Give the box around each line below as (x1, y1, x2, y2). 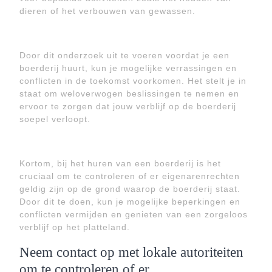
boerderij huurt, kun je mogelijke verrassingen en (19, 63, 237, 73)
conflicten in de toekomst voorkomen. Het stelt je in (19, 76, 246, 86)
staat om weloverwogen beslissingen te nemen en (19, 89, 239, 98)
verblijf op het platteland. (19, 222, 130, 232)
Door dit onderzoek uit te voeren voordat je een (19, 50, 229, 60)
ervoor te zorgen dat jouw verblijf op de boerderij (19, 101, 236, 111)
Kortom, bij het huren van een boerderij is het (19, 158, 221, 168)
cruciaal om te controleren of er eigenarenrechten (19, 171, 240, 181)
